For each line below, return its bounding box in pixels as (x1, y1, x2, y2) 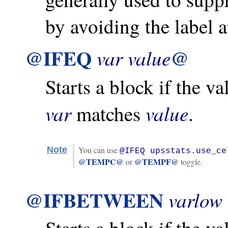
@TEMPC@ (78, 155, 124, 167)
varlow (168, 186, 222, 213)
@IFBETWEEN (25, 185, 163, 214)
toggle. (179, 156, 203, 167)
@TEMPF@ (134, 155, 179, 167)
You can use (78, 144, 120, 155)
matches (71, 100, 146, 127)
